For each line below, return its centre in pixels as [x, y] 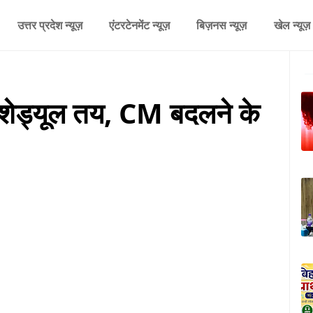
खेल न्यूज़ [292, 25]
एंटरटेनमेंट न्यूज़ [139, 25]
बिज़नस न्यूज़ [222, 25]
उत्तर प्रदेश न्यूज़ [50, 25]
